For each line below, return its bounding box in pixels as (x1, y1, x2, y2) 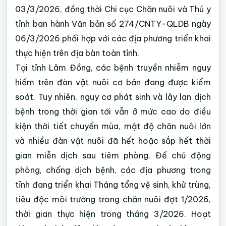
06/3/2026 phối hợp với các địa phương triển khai (15, 33, 211, 43)
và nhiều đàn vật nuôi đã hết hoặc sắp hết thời (15, 136, 211, 146)
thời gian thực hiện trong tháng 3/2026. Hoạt (15, 209, 211, 219)
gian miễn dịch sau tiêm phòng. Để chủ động (15, 150, 211, 160)
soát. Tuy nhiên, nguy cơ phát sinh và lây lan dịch (15, 92, 211, 102)
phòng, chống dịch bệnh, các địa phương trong (15, 165, 211, 175)
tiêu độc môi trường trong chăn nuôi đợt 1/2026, (15, 194, 211, 204)
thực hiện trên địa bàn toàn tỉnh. (15, 48, 140, 58)
